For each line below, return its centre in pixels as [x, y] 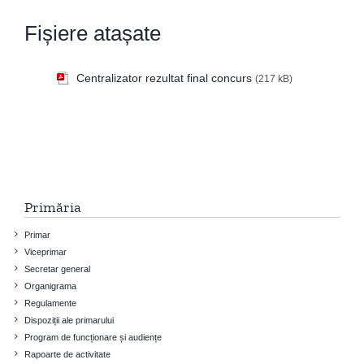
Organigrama [50, 286]
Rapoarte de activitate [67, 354]
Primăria [53, 207]
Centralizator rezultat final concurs [164, 78]
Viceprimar [45, 251]
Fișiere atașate [93, 33]
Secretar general [57, 269]
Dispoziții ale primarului [69, 320]
